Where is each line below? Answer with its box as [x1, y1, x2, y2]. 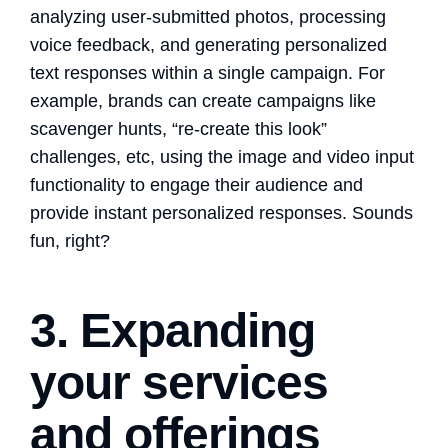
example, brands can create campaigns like [30, 90, 376, 111]
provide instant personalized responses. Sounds [30, 202, 413, 223]
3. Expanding [30, 303, 316, 357]
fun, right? [30, 230, 110, 251]
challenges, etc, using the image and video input [30, 146, 414, 167]
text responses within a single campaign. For [30, 62, 385, 83]
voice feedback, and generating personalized [30, 34, 387, 55]
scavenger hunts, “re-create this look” [30, 118, 327, 139]
